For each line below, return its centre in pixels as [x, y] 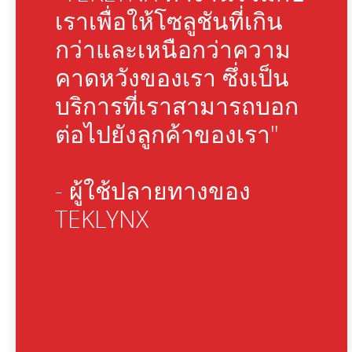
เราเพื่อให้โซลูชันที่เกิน [169, 21]
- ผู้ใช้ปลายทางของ [153, 191]
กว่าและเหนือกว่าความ [173, 49]
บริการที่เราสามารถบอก [177, 106]
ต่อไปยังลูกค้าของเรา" [167, 134]
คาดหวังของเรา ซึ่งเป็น [172, 77]
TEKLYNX [102, 219]
